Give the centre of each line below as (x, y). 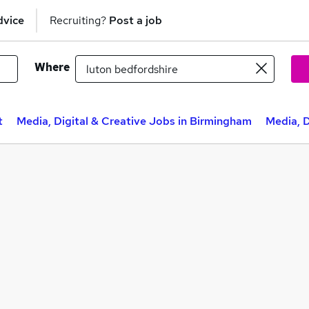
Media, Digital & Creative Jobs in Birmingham (134, 121)
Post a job (136, 20)
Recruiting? (79, 20)
